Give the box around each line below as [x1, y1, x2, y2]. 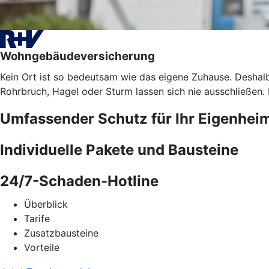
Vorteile [24, 241, 59, 253]
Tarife [24, 212, 50, 225]
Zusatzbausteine [24, 226, 98, 239]
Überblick [24, 198, 68, 210]
